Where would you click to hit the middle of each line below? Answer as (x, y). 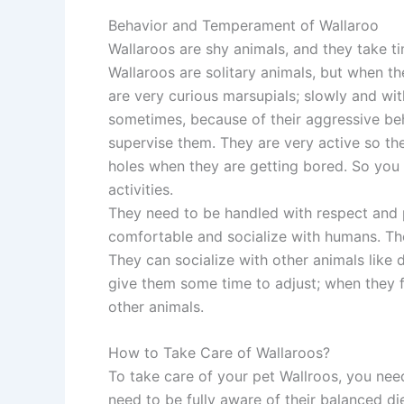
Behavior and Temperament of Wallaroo (243, 25)
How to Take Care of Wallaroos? (219, 353)
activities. (141, 189)
